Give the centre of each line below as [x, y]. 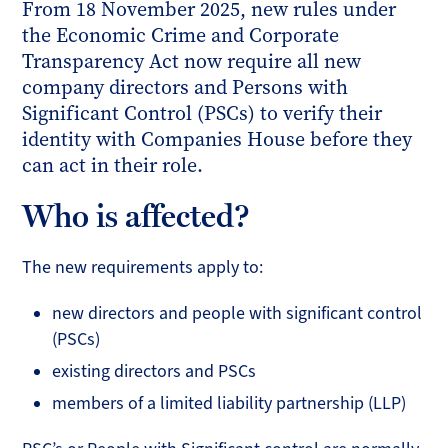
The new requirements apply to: [143, 267]
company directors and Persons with [185, 87]
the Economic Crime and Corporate [181, 35]
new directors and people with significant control [237, 313]
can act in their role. [113, 165]
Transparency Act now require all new [192, 61]
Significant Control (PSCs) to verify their [202, 113]
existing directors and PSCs [154, 371]
